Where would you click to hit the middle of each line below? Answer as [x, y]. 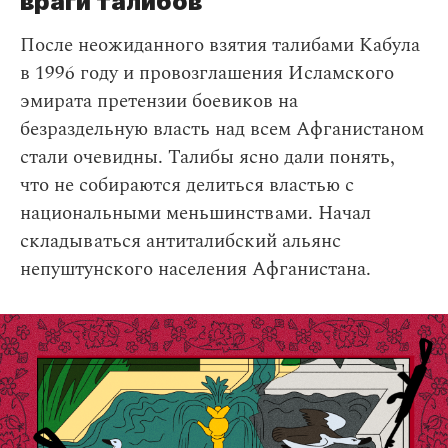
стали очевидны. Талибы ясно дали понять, [207, 158]
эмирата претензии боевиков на [159, 102]
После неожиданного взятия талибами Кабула [220, 46]
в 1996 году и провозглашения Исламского [207, 74]
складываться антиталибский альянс [180, 242]
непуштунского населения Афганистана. [195, 270]
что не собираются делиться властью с [187, 186]
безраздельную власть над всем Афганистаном [222, 130]
